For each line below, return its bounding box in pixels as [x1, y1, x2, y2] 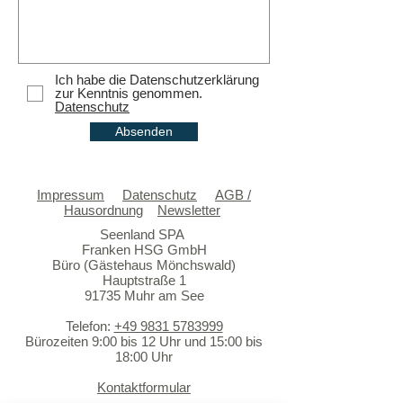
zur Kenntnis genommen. [55, 85, 202, 101]
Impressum [37, 187, 104, 202]
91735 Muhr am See [84, 288, 204, 303]
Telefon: [65, 318, 114, 334]
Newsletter [157, 202, 220, 218]
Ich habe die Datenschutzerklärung [55, 72, 259, 87]
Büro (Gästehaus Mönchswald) [52, 257, 236, 273]
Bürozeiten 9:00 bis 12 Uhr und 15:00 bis [25, 334, 263, 349]
